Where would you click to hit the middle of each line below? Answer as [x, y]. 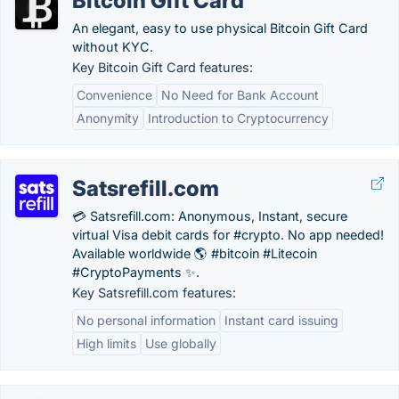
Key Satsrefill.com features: [154, 293]
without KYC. [113, 47]
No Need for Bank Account [240, 95]
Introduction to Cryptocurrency [238, 118]
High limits [106, 343]
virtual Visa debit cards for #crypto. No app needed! [228, 235]
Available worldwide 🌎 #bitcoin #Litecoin [195, 253]
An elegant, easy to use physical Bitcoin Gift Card [220, 28]
